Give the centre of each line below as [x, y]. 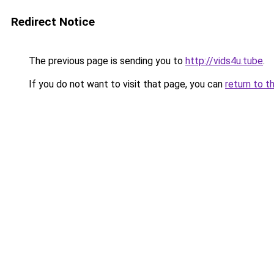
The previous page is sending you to [106, 61]
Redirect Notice [53, 22]
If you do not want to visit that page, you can [126, 84]
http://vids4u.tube [224, 61]
